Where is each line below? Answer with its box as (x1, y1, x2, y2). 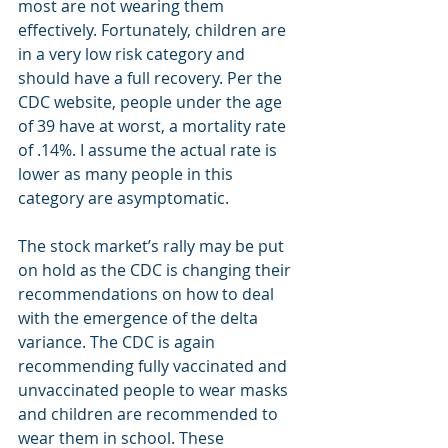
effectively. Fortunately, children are (18, 19, 290, 41)
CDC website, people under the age (18, 91, 286, 113)
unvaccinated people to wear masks (18, 379, 292, 401)
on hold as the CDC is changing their (18, 259, 295, 281)
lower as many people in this (18, 163, 237, 185)
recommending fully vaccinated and (18, 355, 291, 377)
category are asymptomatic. (18, 187, 233, 209)
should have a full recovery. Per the (18, 67, 286, 89)
